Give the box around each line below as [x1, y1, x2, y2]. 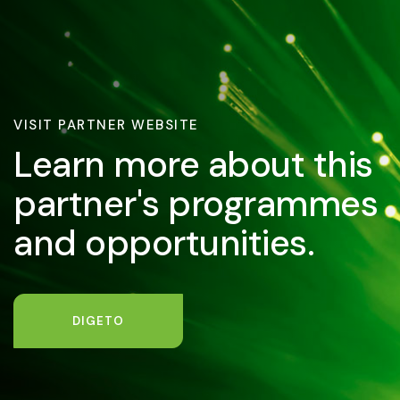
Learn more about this [13, 140, 373, 187]
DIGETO [72, 312, 124, 329]
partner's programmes [13, 179, 378, 227]
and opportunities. [13, 219, 314, 266]
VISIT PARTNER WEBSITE [13, 115, 199, 134]
